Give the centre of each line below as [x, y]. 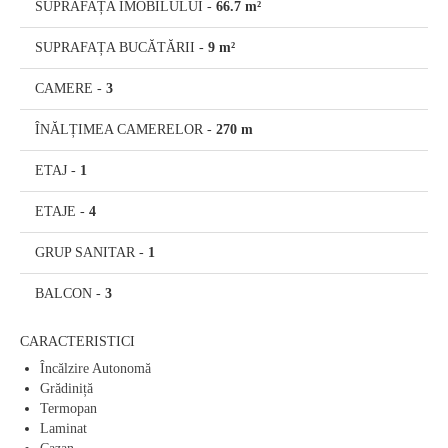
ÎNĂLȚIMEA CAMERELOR [119, 129]
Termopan [68, 408]
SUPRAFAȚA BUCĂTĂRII [115, 47]
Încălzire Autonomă [95, 368]
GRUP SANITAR [85, 252]
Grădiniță [66, 388]
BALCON [63, 293]
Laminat [63, 428]
